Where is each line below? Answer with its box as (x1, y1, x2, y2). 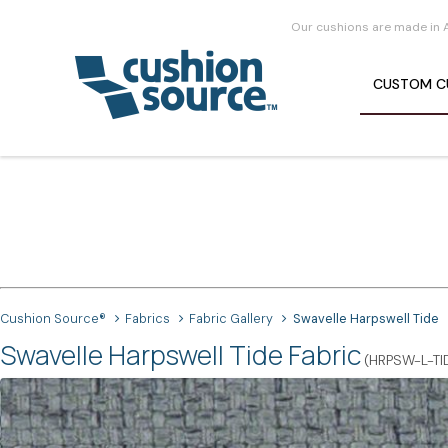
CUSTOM (373, 75, 433, 93)
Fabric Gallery (189, 311, 274, 327)
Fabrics (125, 311, 171, 327)
